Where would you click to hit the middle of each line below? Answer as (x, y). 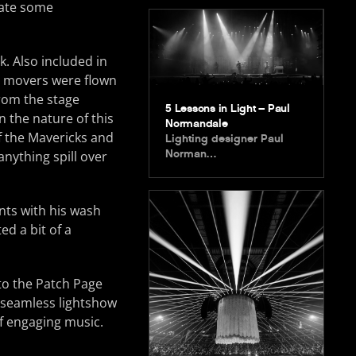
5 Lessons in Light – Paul (228, 109)
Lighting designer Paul (225, 139)
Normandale (197, 124)
